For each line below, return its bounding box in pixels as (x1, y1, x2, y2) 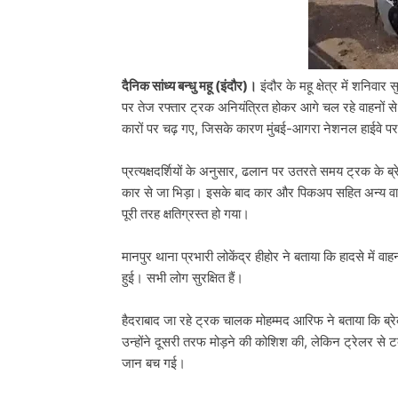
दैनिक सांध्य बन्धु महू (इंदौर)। (122, 77, 257, 95)
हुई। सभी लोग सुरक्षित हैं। (122, 269, 243, 287)
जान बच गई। (122, 354, 186, 372)
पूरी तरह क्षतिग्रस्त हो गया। (122, 205, 250, 223)
